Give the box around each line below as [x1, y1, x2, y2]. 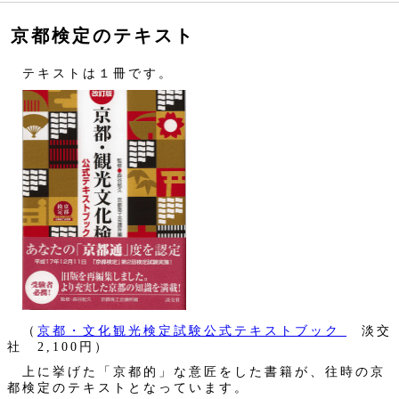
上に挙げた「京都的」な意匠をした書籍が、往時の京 [7, 364, 386, 379]
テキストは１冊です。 [7, 66, 174, 80]
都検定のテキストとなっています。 [7, 380, 249, 395]
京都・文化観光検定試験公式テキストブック [37, 323, 340, 338]
